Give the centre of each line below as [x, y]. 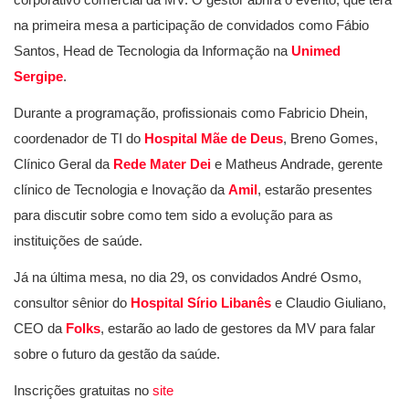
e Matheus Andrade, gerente [299, 164]
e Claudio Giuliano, [329, 303]
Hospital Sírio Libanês [201, 303]
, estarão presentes [315, 189]
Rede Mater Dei [162, 164]
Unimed [316, 51]
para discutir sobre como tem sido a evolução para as [173, 215]
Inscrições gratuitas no [81, 390]
